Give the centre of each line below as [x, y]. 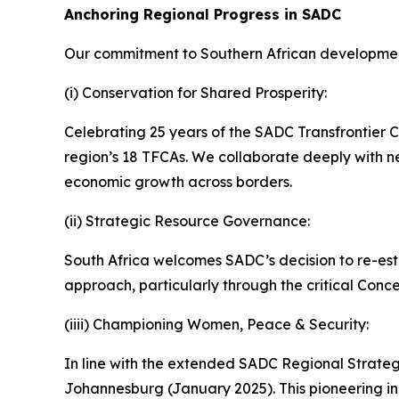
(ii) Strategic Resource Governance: [187, 221]
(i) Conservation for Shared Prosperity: [195, 93]
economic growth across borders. [178, 182]
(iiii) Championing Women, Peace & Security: [216, 324]
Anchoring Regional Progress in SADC [203, 14]
